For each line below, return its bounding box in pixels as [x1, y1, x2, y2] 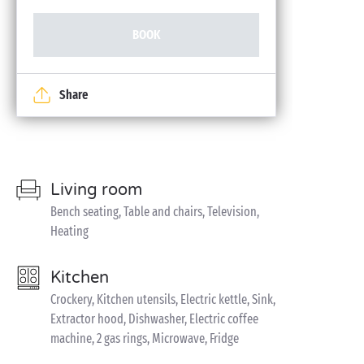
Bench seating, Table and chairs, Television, [50, 204, 259, 219]
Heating [50, 223, 89, 239]
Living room [50, 180, 142, 200]
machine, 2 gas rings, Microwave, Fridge [50, 331, 239, 346]
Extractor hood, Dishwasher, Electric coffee [50, 311, 258, 327]
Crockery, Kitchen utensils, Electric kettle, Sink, [50, 292, 275, 307]
